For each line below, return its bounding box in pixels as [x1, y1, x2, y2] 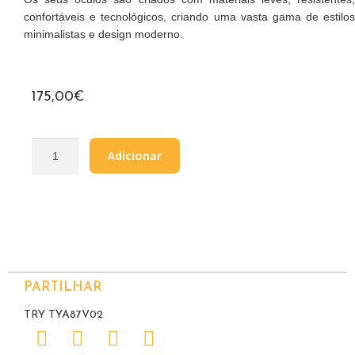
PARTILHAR [24, 281, 102, 295]
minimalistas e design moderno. [24, 27, 183, 40]
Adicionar [107, 147, 162, 164]
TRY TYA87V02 [24, 309, 103, 322]
